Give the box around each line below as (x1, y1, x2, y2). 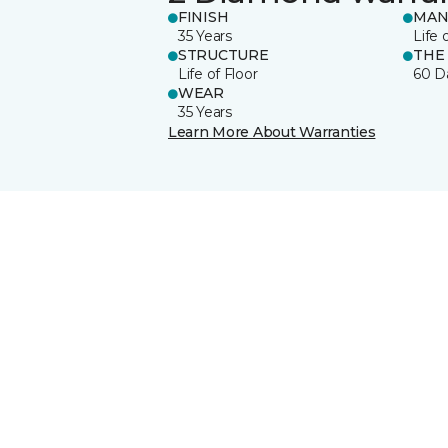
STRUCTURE (178, 45, 269, 64)
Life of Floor (178, 64, 258, 83)
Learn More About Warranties (168, 122, 376, 141)
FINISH (178, 7, 229, 26)
